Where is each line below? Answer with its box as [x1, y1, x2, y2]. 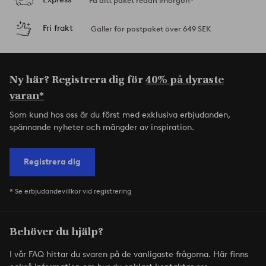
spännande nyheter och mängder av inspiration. [9, 122, 194, 132]
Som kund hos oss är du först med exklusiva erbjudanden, [9, 109, 230, 120]
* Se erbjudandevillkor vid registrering [9, 186, 131, 195]
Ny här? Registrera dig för [9, 73, 145, 86]
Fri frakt [43, 23, 73, 33]
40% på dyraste [145, 73, 224, 86]
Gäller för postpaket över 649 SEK [91, 24, 211, 33]
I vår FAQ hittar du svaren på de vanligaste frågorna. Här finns [9, 249, 248, 259]
